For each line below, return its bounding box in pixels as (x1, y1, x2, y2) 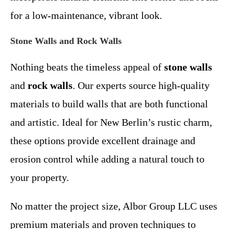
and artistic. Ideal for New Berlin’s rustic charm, (10, 117, 212, 128)
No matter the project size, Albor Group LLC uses (10, 200, 217, 212)
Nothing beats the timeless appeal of (10, 61, 164, 73)
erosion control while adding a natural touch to (10, 153, 204, 165)
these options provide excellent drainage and (10, 135, 195, 146)
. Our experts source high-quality (73, 80, 210, 91)
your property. (10, 172, 69, 183)
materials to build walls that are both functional (10, 98, 208, 109)
